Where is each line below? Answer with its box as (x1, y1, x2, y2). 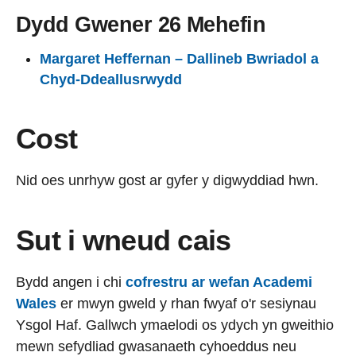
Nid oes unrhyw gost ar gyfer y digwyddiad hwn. (16, 172, 319, 188)
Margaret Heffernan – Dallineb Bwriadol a (40, 50, 319, 67)
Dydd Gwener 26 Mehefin (16, 13, 266, 37)
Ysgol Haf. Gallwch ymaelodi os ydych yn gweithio (16, 316, 334, 333)
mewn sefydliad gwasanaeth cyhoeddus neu (16, 338, 296, 354)
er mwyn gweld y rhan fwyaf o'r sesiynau (60, 295, 316, 311)
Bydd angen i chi (16, 273, 122, 290)
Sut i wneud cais (16, 223, 231, 257)
